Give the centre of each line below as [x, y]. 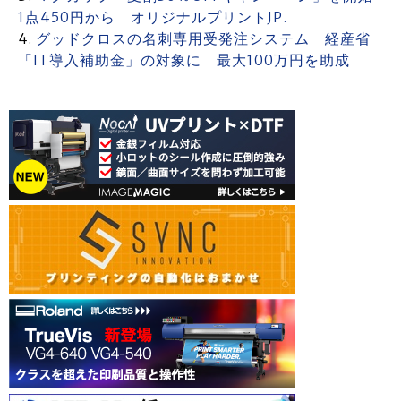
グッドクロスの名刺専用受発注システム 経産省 [203, 38]
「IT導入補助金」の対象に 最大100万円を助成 [184, 60]
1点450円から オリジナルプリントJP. [153, 17]
